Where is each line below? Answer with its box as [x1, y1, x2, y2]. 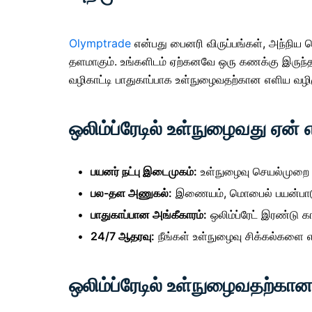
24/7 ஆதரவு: [91, 228, 155, 243]
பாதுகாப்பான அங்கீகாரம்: [91, 207, 207, 221]
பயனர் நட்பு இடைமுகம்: [91, 164, 197, 178]
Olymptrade [69, 36, 131, 50]
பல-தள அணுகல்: [91, 185, 172, 200]
